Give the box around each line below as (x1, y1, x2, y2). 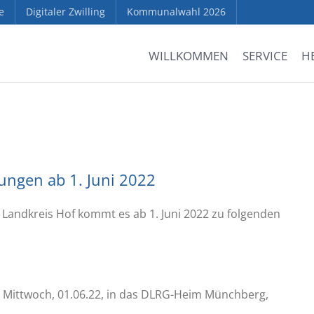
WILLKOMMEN (148, 48, 228, 64)
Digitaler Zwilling (26, 5, 105, 18)
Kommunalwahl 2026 (127, 5, 226, 18)
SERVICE (242, 48, 287, 64)
